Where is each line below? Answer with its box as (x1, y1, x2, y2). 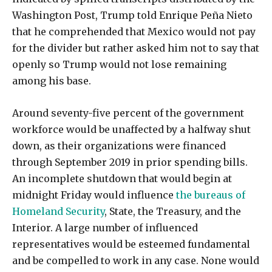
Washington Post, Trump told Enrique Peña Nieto (12, 9, 253, 22)
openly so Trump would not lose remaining (12, 58, 226, 71)
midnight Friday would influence (12, 189, 176, 202)
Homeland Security (12, 205, 104, 218)
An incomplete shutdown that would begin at (12, 172, 232, 185)
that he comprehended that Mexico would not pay (12, 25, 256, 38)
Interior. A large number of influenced (12, 222, 198, 234)
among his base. (12, 75, 91, 87)
